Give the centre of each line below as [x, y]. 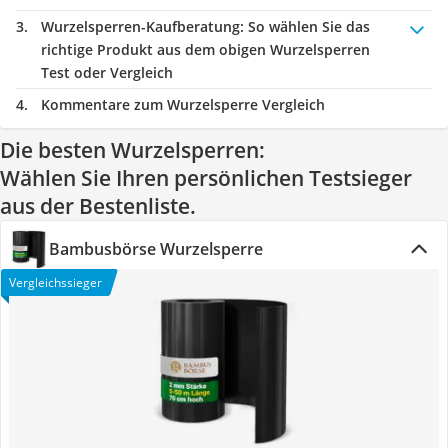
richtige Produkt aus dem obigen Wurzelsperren [205, 49]
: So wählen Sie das [305, 26]
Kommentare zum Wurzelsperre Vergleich [183, 104]
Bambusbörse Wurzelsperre [156, 249]
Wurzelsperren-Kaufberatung [140, 26]
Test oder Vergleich [107, 72]
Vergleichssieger [55, 282]
